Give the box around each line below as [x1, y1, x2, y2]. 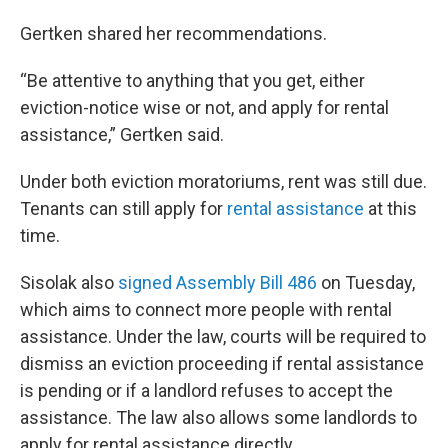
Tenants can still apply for [20, 198, 227, 220]
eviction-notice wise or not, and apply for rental [20, 97, 389, 119]
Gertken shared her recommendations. [20, 23, 327, 45]
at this [364, 198, 417, 220]
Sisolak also [20, 272, 118, 294]
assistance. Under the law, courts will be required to [20, 326, 426, 348]
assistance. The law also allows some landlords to [20, 407, 417, 429]
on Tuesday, [317, 272, 415, 294]
